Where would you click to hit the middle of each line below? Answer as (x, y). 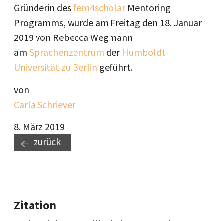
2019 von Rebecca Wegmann (73, 37)
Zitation (35, 205)
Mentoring (148, 8)
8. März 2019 (39, 127)
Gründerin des (43, 8)
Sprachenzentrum (67, 52)
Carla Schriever (45, 104)
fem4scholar (99, 8)
